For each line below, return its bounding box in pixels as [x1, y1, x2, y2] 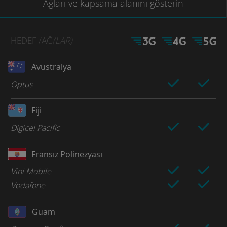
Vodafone [11, 179, 45, 191]
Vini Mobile [11, 165, 51, 177]
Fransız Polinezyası [31, 148, 103, 160]
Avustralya [31, 61, 72, 72]
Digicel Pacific [11, 122, 60, 133]
